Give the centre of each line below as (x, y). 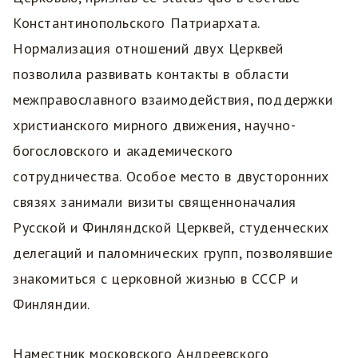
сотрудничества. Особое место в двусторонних (171, 177)
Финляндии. (52, 304)
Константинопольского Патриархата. (136, 23)
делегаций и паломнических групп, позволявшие (173, 253)
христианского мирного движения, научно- (155, 125)
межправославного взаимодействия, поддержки (173, 100)
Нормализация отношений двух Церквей (148, 49)
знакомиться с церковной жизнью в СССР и (156, 279)
